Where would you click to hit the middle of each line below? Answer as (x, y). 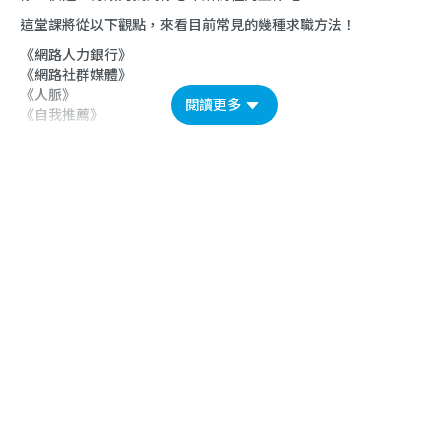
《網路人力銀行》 (76, 54)
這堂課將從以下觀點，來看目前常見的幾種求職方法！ (188, 24)
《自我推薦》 (62, 114)
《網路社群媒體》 (76, 74)
